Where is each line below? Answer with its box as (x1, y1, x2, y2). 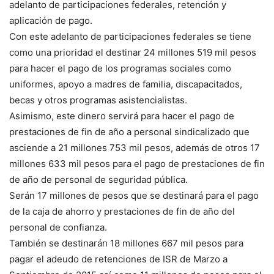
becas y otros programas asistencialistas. (9, 94, 187, 106)
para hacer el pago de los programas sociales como (9, 62, 231, 75)
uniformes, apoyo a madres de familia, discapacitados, (9, 78, 242, 91)
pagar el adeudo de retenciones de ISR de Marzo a (9, 253, 228, 265)
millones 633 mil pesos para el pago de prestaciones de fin (9, 158, 265, 170)
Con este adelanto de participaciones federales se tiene (9, 31, 251, 43)
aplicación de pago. (9, 15, 92, 27)
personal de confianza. (9, 221, 107, 234)
